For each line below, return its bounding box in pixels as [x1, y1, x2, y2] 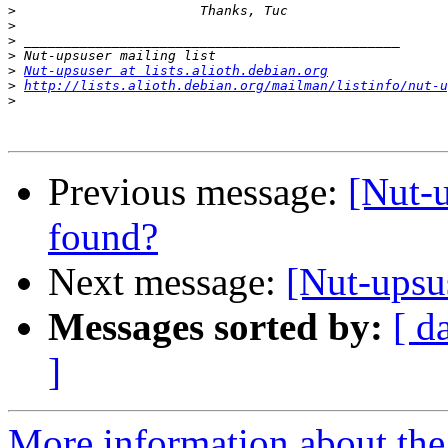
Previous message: [48, 170, 348, 214]
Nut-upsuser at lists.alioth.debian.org [24, 63, 328, 79]
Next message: [48, 260, 286, 304]
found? [48, 215, 158, 259]
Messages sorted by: [48, 305, 383, 349]
